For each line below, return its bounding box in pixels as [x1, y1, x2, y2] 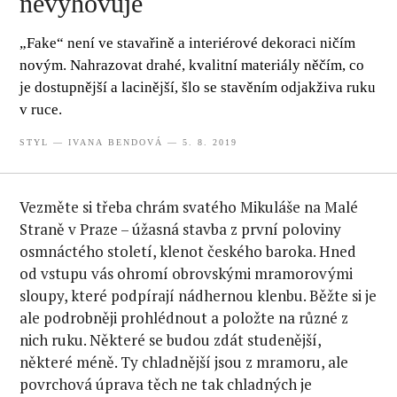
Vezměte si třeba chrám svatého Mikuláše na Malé [19, 197, 359, 218]
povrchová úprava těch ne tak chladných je [19, 374, 313, 395]
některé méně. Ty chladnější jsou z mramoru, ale [19, 352, 349, 373]
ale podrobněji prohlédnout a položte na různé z [19, 307, 349, 329]
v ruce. [19, 100, 63, 118]
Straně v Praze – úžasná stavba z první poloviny [19, 219, 342, 240]
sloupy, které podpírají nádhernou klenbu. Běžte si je [19, 285, 378, 307]
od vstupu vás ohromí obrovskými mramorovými [19, 263, 354, 284]
